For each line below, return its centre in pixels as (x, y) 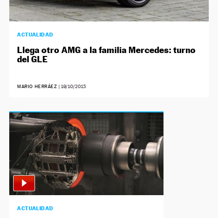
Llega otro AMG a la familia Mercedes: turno (107, 50)
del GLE (33, 59)
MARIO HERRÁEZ (37, 86)
